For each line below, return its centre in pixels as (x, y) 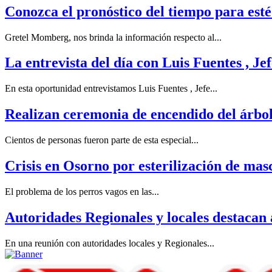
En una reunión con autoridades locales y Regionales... (110, 243)
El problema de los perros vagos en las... (82, 192)
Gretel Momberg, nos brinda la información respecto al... (113, 37)
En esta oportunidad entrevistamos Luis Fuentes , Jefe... (111, 89)
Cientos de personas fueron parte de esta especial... (102, 140)
